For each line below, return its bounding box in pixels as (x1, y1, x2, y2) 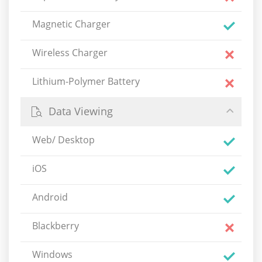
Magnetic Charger (32, 18, 111, 30)
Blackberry (32, 219, 79, 232)
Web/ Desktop (32, 133, 95, 146)
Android (32, 191, 68, 204)
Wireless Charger (32, 46, 108, 59)
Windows (32, 248, 73, 261)
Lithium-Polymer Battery (32, 75, 140, 88)
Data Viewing (49, 104, 113, 119)
